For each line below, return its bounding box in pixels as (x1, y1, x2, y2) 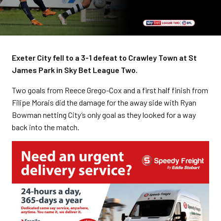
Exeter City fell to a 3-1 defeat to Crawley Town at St (12, 53, 197, 62)
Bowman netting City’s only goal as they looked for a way (12, 110, 196, 119)
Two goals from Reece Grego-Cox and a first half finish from (12, 85, 208, 95)
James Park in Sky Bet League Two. (12, 65, 138, 74)
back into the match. (12, 122, 79, 132)
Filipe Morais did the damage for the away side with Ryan (12, 98, 196, 107)
